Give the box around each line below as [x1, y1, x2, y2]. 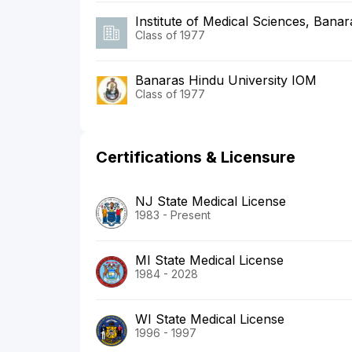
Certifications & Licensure [96, 147, 295, 167]
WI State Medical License [135, 310, 284, 327]
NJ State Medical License [135, 192, 286, 209]
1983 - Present [135, 207, 211, 222]
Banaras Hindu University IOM [135, 71, 317, 88]
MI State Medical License [135, 251, 284, 268]
